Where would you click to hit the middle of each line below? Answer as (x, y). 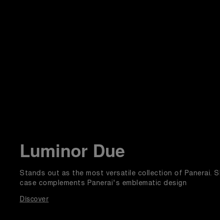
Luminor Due (72, 150)
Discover (34, 198)
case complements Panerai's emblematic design (103, 183)
